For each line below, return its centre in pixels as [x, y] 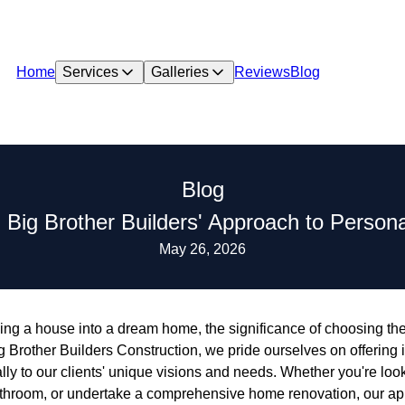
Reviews [263, 72]
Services [91, 72]
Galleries [180, 72]
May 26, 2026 [202, 249]
